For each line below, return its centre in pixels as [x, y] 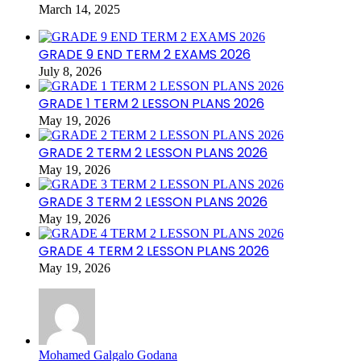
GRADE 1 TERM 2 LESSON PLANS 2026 [151, 104]
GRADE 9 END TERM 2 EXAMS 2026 [145, 55]
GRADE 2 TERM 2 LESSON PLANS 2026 [153, 153]
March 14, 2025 [79, 10]
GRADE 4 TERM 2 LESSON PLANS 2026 [154, 251]
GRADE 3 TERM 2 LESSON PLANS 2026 [153, 202]
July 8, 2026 [70, 72]
